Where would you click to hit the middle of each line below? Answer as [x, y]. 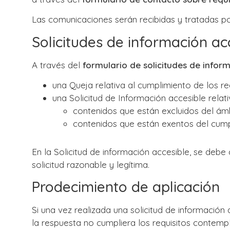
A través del [57, 65]
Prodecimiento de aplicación [126, 187]
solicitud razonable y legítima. [91, 165]
